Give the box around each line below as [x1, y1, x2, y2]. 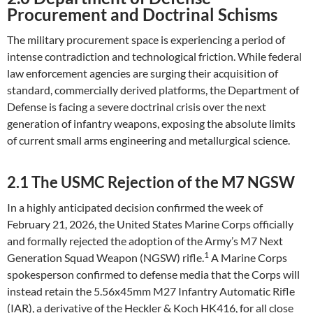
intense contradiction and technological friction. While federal [7, 50, 302, 63]
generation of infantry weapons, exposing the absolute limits [7, 117, 296, 130]
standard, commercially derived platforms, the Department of [7, 83, 299, 96]
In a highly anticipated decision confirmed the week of [7, 201, 263, 214]
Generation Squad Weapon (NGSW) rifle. [7, 251, 204, 264]
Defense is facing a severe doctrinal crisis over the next [7, 100, 266, 113]
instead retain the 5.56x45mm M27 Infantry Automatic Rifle [7, 284, 295, 298]
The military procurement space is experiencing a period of [7, 33, 285, 46]
